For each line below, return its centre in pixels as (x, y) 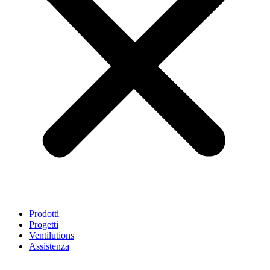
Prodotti (44, 214)
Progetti (44, 224)
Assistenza (49, 246)
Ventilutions (52, 235)
